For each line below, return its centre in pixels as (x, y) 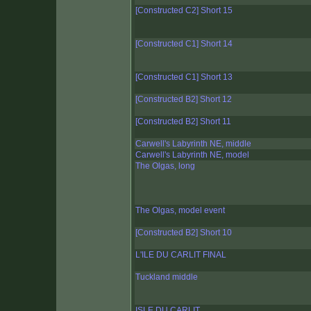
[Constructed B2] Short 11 (183, 122)
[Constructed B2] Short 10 (184, 233)
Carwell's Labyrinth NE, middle (193, 144)
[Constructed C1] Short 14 (184, 44)
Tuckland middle (167, 277)
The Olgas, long (165, 166)
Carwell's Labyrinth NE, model (192, 155)
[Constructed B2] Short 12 (184, 100)
